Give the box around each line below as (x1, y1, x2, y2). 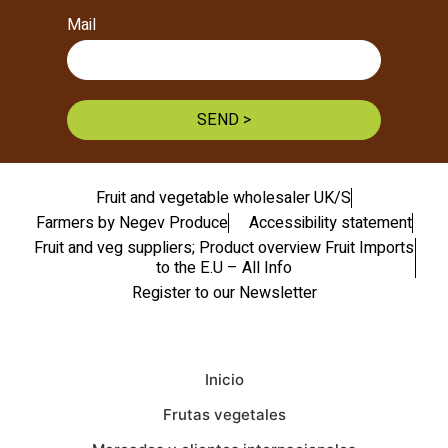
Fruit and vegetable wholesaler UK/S (96, 185, 351, 210)
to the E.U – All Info (155, 255, 292, 280)
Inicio (204, 370, 244, 390)
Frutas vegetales (162, 405, 286, 425)
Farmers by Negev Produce (35, 210, 228, 235)
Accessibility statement (248, 210, 412, 235)
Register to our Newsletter (131, 280, 317, 305)
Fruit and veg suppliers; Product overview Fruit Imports (33, 235, 414, 260)
